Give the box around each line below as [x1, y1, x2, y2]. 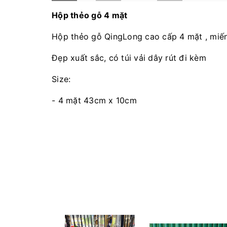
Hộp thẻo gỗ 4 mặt [52, 10, 128, 21]
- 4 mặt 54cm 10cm [52, 117, 132, 127]
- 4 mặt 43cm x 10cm [52, 95, 137, 106]
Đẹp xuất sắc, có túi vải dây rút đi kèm [52, 53, 206, 63]
